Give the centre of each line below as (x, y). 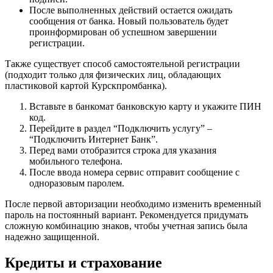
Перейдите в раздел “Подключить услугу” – (121, 128)
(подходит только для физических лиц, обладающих (113, 74)
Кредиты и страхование (83, 262)
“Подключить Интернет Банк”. (94, 139)
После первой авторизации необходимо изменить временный (133, 204)
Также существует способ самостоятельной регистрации (122, 63)
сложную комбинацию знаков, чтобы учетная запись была (126, 225)
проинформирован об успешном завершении (123, 32)
